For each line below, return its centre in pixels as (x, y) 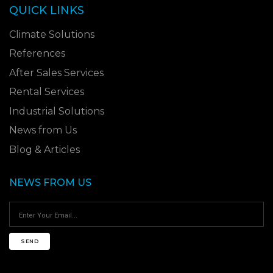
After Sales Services (56, 73)
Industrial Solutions (57, 111)
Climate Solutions (52, 34)
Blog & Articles (44, 149)
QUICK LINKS (47, 10)
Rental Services (47, 92)
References (37, 54)
